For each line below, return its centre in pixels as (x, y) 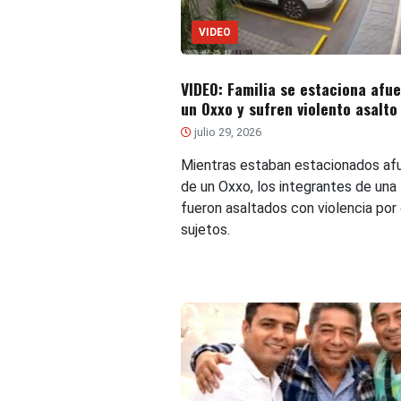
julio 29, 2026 (226, 132)
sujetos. (205, 230)
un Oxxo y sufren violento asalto (289, 109)
